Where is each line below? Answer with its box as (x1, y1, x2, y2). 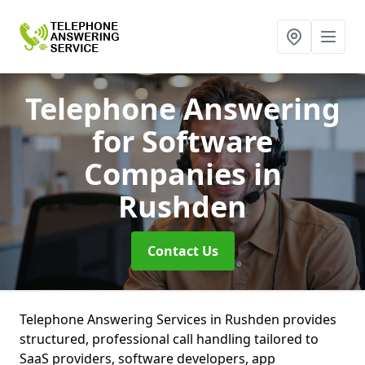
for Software (92, 121, 273, 161)
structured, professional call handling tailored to (20, 330, 319, 348)
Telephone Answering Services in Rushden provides (20, 310, 336, 328)
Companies (83, 154, 253, 194)
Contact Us (147, 242, 218, 260)
